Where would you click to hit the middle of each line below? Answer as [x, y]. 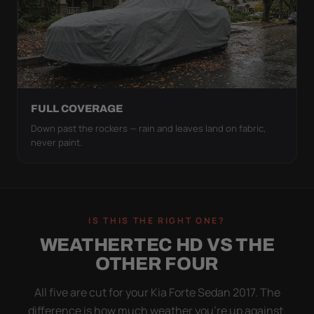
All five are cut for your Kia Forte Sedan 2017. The [157, 292]
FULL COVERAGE [77, 108]
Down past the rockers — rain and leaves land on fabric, [148, 128]
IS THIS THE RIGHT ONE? [157, 220]
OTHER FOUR [157, 263]
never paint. [56, 142]
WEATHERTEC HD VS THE [157, 244]
